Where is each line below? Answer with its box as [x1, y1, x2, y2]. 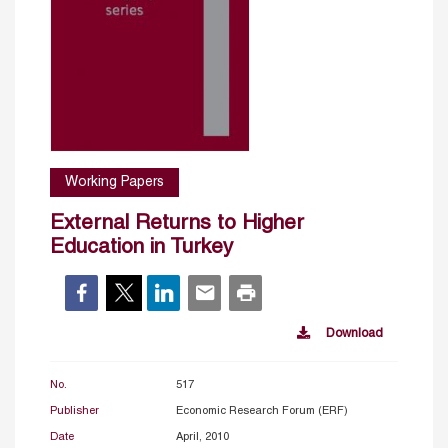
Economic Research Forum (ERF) [175, 405, 348, 416]
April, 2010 [175, 431, 229, 442]
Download [326, 327, 383, 340]
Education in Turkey [50, 237, 233, 257]
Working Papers [65, 175, 164, 189]
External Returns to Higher [50, 213, 304, 233]
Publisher [50, 405, 99, 416]
